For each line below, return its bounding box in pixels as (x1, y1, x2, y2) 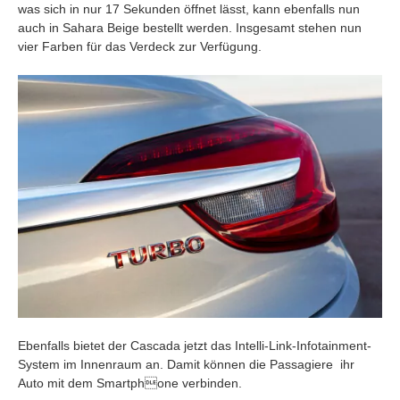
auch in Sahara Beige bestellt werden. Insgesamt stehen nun (18, 21, 362, 36)
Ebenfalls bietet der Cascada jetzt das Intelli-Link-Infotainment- (18, 337, 371, 353)
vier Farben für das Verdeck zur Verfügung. (18, 39, 262, 54)
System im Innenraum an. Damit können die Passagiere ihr (18, 356, 354, 371)
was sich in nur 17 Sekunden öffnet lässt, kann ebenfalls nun (18, 2, 360, 17)
